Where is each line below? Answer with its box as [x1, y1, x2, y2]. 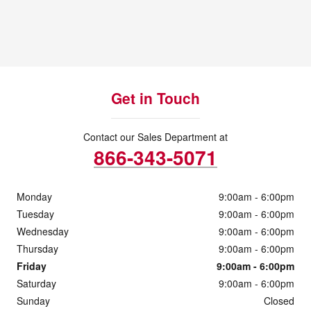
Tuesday [17, 206, 54, 221]
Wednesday [17, 224, 69, 238]
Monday [17, 189, 52, 203]
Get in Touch [111, 87, 200, 108]
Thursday [17, 241, 58, 255]
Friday [17, 258, 47, 273]
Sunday [17, 293, 50, 308]
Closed [264, 293, 294, 308]
